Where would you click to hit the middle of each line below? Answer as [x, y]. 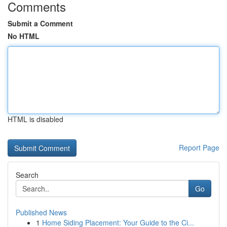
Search [27, 175]
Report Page [199, 147]
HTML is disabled [35, 119]
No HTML [24, 36]
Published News [41, 212]
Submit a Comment [40, 23]
